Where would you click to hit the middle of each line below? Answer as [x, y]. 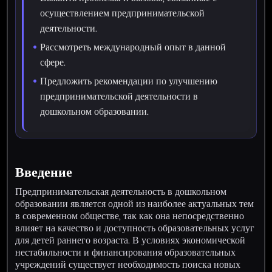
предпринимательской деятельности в [119, 96]
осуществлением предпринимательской [123, 13]
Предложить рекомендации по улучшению [129, 81]
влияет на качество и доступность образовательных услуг [135, 228]
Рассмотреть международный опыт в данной [133, 47]
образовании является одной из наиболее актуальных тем [135, 203]
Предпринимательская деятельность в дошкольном [121, 191]
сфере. [53, 62]
